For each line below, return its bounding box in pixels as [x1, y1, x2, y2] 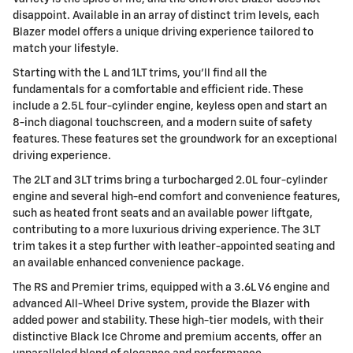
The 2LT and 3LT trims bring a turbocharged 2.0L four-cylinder [13, 174, 328, 186]
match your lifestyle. [13, 43, 119, 54]
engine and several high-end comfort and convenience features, [13, 191, 340, 203]
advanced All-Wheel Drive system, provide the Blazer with [13, 298, 310, 310]
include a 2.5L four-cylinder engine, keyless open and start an [13, 100, 327, 112]
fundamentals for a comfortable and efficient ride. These [13, 84, 303, 95]
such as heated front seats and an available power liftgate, [13, 207, 313, 219]
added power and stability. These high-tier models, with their [13, 314, 324, 326]
